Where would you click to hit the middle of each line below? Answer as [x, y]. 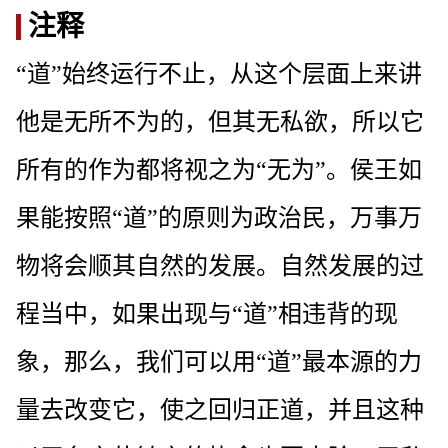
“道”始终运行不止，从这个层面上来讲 [219, 74]
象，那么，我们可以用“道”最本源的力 [219, 362]
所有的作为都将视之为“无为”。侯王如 [219, 170]
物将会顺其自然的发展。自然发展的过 [220, 266]
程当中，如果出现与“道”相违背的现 [207, 314]
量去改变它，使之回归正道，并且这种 [220, 410]
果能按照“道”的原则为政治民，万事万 [219, 218]
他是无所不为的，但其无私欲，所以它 [220, 122]
